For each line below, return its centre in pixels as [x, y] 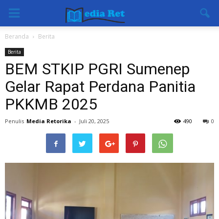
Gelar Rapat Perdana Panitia [100, 87]
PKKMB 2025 [51, 104]
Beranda [17, 36]
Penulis [14, 121]
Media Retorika [49, 121]
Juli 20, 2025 [94, 121]
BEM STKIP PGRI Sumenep [97, 69]
